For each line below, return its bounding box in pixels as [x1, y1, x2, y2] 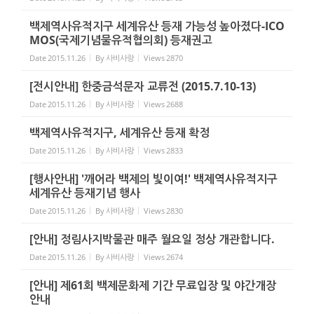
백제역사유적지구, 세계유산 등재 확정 [29, 125, 210, 140]
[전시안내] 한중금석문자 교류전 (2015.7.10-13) [29, 78, 256, 94]
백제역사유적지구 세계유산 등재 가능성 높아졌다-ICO [29, 18, 285, 34]
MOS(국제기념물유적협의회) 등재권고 [29, 32, 212, 48]
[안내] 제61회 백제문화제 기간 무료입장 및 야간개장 [29, 278, 276, 293]
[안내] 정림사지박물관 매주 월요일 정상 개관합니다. [29, 231, 275, 247]
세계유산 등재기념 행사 [29, 185, 140, 200]
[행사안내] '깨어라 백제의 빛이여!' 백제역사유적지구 [29, 171, 278, 186]
